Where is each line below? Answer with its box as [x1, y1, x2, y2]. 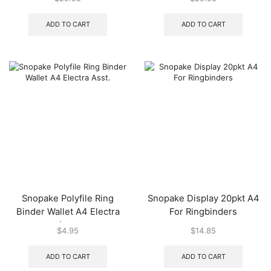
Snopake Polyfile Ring [22, 192, 114, 204]
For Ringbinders [169, 206, 237, 217]
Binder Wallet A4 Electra [16, 206, 120, 217]
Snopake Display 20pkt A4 [147, 192, 260, 204]
